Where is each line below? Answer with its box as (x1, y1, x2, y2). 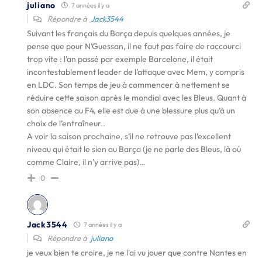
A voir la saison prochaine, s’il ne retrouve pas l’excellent (27, 131, 231, 142)
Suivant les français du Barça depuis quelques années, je (27, 28, 230, 39)
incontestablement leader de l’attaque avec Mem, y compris (27, 67, 244, 77)
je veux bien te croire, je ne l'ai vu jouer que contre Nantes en (27, 247, 247, 258)
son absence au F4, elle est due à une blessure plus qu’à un (27, 105, 235, 116)
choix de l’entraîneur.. (27, 118, 105, 129)
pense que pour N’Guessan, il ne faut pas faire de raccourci (27, 41, 241, 51)
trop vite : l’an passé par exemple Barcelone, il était (27, 54, 213, 64)
